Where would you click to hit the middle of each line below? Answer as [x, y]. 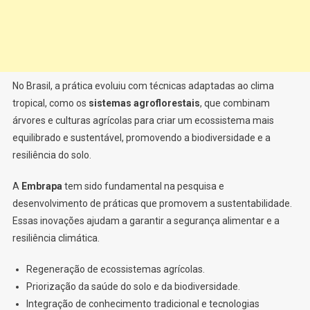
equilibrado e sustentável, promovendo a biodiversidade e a [141, 137]
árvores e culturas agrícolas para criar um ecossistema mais [143, 120]
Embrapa [42, 186]
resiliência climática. [56, 238]
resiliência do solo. [52, 155]
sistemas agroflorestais [144, 103]
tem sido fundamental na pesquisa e [143, 186]
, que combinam [235, 103]
